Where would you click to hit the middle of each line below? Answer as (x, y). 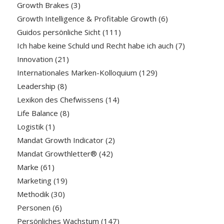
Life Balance (37, 113)
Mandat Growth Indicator (60, 140)
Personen (33, 207)
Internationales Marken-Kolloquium (77, 72)
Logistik (30, 126)
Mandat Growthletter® (57, 153)
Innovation (35, 59)
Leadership (36, 86)
